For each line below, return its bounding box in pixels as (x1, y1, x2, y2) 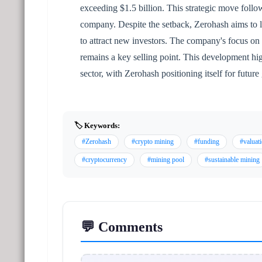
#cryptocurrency (82, 155, 127, 164)
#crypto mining (132, 137, 174, 146)
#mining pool (147, 155, 184, 164)
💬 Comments (81, 219, 163, 235)
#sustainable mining (205, 155, 260, 164)
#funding (194, 137, 219, 146)
